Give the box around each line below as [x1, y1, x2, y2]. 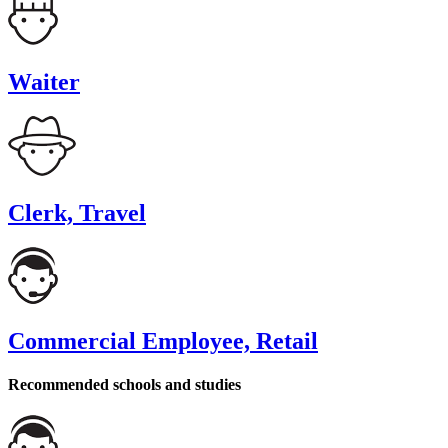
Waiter [8, 69, 80, 96]
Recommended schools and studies [8, 376, 241, 394]
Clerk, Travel [8, 199, 146, 226]
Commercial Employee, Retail [8, 327, 318, 354]
